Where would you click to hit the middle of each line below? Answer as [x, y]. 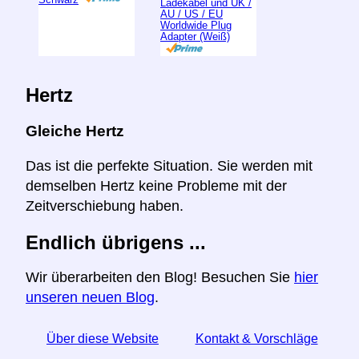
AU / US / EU [192, 14]
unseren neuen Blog [90, 298]
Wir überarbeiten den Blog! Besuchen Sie [160, 278]
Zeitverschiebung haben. [105, 206]
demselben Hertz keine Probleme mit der [156, 186]
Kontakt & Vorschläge [256, 339]
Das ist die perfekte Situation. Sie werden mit [169, 165]
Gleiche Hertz [75, 131]
